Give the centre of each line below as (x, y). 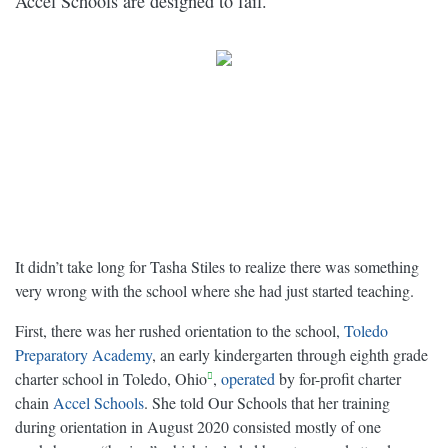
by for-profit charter (338, 379)
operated (248, 379)
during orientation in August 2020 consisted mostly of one (198, 427)
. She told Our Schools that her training (267, 403)
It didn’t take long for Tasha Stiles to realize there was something (217, 267)
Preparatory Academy (83, 355)
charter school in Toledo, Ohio (111, 379)
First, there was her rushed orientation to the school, (179, 331)
